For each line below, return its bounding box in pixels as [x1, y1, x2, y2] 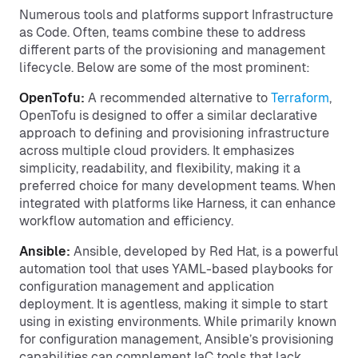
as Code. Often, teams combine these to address [19, 25, 305, 40]
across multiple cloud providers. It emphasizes [19, 143, 294, 158]
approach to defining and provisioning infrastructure [19, 125, 329, 141]
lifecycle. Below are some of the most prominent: [19, 60, 310, 75]
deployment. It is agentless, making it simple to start [19, 296, 328, 312]
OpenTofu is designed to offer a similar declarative [19, 108, 317, 123]
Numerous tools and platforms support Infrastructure [19, 7, 333, 22]
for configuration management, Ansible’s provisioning [19, 332, 334, 347]
